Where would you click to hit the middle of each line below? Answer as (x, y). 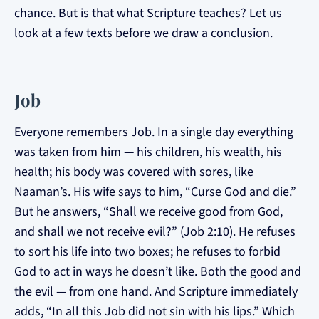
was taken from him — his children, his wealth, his (148, 152)
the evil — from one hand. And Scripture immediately (156, 292)
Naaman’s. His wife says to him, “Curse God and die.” (155, 192)
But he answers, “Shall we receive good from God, (148, 212)
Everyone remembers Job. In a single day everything (154, 132)
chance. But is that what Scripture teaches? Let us (148, 13)
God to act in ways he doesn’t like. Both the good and (158, 272)
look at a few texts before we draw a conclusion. (143, 33)
